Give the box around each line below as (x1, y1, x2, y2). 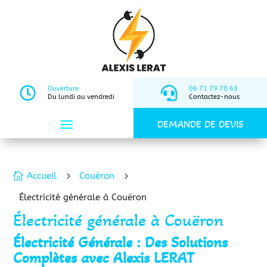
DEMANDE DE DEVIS (157, 118, 243, 131)
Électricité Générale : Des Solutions (13, 233, 228, 252)
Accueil (27, 170, 57, 181)
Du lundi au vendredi (47, 93, 114, 101)
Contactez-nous (189, 93, 240, 101)
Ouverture (47, 85, 79, 92)
